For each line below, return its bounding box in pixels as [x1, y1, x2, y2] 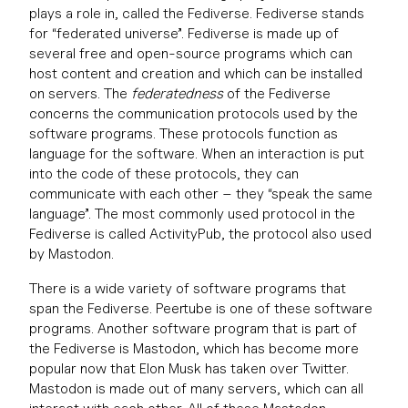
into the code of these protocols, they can [29, 165, 299, 182]
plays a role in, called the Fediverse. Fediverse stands [29, 5, 364, 22]
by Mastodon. [29, 245, 114, 262]
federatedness [131, 85, 223, 102]
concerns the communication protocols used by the [29, 105, 358, 122]
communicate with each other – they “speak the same [29, 185, 372, 202]
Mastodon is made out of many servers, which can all [29, 380, 363, 397]
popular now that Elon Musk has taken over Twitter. [29, 360, 349, 377]
